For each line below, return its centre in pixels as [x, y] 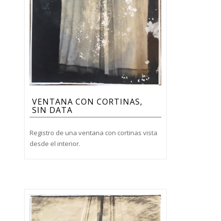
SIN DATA [52, 110]
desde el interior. [55, 144]
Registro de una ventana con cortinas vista [93, 133]
